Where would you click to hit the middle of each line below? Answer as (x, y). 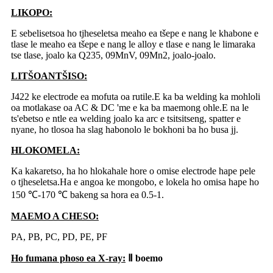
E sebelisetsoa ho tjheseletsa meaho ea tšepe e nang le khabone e (135, 34)
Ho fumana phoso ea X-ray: (68, 258)
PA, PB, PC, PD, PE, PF (59, 237)
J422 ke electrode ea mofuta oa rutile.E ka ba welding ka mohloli (136, 97)
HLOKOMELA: (45, 151)
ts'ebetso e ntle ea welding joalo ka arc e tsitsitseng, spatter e (126, 119)
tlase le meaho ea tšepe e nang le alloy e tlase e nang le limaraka (133, 44)
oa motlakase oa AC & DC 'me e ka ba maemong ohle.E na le (130, 108)
